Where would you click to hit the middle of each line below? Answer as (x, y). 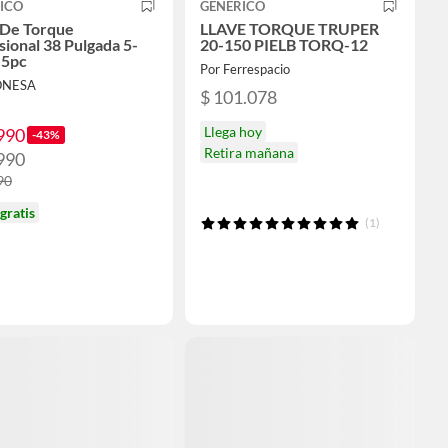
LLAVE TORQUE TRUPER (289, 28)
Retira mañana (249, 152)
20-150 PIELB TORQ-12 (284, 44)
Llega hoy (233, 131)
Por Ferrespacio (245, 68)
